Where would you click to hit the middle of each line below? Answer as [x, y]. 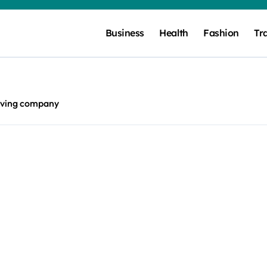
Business [125, 33]
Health [174, 33]
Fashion [221, 33]
